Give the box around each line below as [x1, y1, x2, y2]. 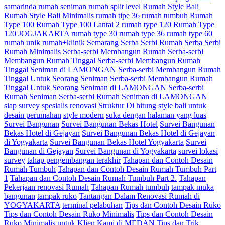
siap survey [4, 101, 40, 110]
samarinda [4, 2, 36, 11]
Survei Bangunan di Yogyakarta [75, 146, 176, 155]
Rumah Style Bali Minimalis [4, 11, 94, 20]
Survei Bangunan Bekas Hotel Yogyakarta [50, 137, 184, 146]
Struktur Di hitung [98, 101, 156, 110]
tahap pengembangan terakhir [27, 155, 121, 164]
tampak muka [171, 182, 214, 191]
